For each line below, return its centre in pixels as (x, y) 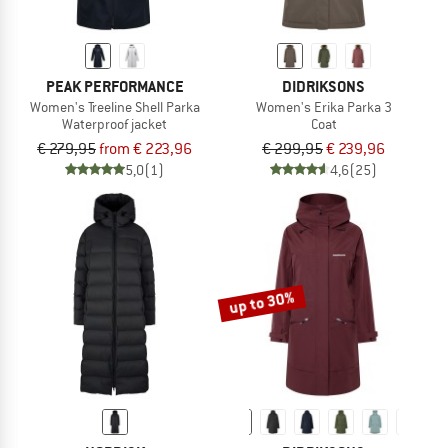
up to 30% (262, 302)
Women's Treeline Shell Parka (114, 106)
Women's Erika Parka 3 (323, 106)
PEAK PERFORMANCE (114, 86)
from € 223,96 (145, 148)
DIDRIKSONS (323, 86)
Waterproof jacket (114, 123)
